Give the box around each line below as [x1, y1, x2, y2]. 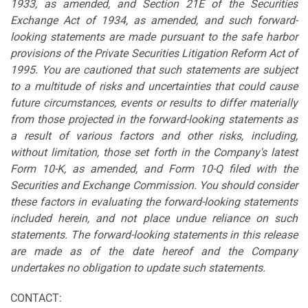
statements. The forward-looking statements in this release [10, 228, 298, 241]
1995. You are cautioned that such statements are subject [10, 63, 298, 76]
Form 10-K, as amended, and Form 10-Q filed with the [10, 162, 298, 175]
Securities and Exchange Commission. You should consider [10, 178, 298, 192]
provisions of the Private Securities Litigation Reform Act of [10, 46, 298, 60]
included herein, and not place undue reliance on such [10, 211, 298, 225]
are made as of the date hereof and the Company [10, 244, 298, 258]
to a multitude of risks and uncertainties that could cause [10, 79, 298, 93]
